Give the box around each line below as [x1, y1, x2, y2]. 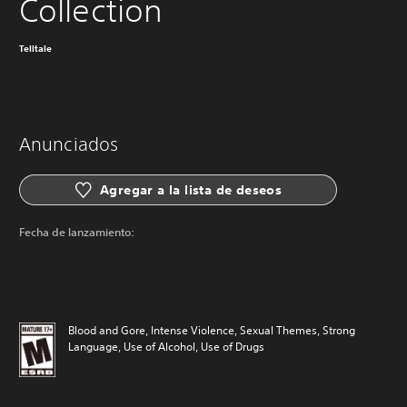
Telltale [19, 42, 52, 55]
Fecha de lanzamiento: [19, 224, 134, 239]
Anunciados [19, 134, 118, 154]
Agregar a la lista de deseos [99, 181, 283, 198]
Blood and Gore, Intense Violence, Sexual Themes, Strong [68, 323, 355, 338]
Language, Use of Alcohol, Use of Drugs [68, 339, 264, 354]
